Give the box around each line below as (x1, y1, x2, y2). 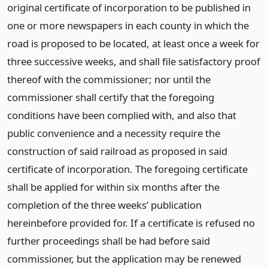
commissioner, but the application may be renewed (7, 252, 241, 266)
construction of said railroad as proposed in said (7, 144, 227, 158)
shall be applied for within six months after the (7, 180, 220, 194)
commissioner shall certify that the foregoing (7, 90, 214, 104)
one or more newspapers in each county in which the (7, 19, 249, 32)
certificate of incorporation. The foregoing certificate (7, 162, 248, 176)
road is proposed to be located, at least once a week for (7, 36, 260, 50)
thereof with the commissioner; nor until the (7, 72, 211, 86)
